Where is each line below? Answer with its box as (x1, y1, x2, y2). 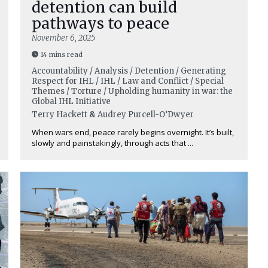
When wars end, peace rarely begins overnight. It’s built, (32, 127, 234, 138)
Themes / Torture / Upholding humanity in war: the (32, 86, 233, 96)
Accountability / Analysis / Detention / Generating (32, 66, 226, 76)
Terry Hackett (32, 109, 87, 120)
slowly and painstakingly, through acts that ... (32, 138, 193, 148)
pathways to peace (32, 14, 169, 33)
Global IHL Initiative (32, 96, 111, 106)
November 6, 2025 (32, 33, 95, 43)
